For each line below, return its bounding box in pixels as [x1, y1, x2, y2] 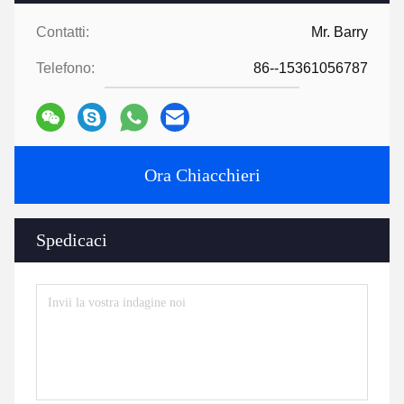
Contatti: [36, 24, 89, 41]
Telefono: [36, 60, 95, 77]
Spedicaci [36, 230, 107, 251]
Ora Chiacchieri [143, 165, 261, 186]
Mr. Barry [311, 24, 368, 41]
